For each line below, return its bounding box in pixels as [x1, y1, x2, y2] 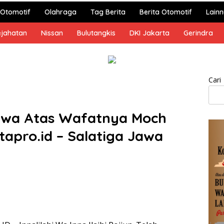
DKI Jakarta [129, 28, 169, 37]
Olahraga [44, 7, 76, 16]
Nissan [41, 28, 63, 37]
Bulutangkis [77, 28, 115, 37]
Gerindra [183, 28, 213, 37]
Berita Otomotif [139, 7, 192, 16]
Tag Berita [90, 7, 125, 16]
